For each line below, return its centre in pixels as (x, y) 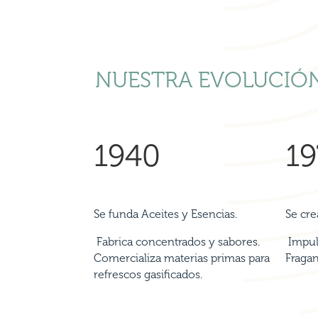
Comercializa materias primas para (182, 258)
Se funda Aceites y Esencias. (165, 214)
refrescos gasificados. (148, 274)
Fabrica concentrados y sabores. (177, 241)
